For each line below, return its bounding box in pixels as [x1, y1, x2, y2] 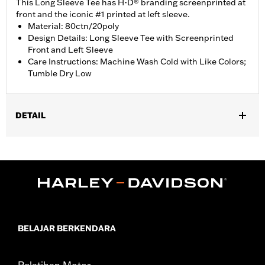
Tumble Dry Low [28, 68, 92, 79]
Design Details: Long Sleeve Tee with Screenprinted [28, 33, 234, 44]
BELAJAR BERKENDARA [18, 222, 116, 234]
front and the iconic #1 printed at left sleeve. [16, 9, 190, 20]
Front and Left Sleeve [28, 44, 113, 56]
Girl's [40, 139, 60, 150]
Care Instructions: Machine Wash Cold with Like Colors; [28, 56, 246, 67]
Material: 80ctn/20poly [28, 21, 119, 32]
